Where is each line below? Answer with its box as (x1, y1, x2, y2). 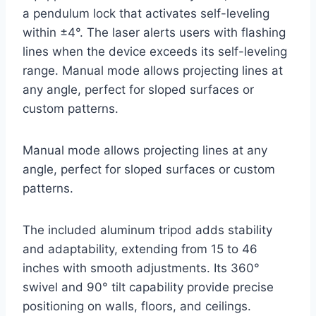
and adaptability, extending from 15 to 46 (23, 242, 257, 257)
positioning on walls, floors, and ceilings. (23, 299, 251, 314)
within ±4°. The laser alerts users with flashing (23, 25, 286, 40)
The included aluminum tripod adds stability (23, 223, 272, 238)
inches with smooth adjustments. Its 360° (23, 261, 260, 276)
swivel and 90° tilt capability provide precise (23, 280, 274, 295)
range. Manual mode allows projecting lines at (23, 63, 283, 78)
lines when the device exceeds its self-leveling (23, 44, 287, 59)
